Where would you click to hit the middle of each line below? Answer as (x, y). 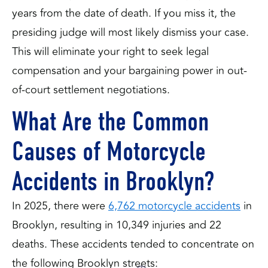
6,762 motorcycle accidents (174, 205)
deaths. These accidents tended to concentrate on (133, 244)
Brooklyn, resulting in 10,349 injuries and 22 (117, 225)
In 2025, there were (60, 205)
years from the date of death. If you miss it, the (124, 13)
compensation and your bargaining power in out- (130, 71)
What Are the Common (110, 121)
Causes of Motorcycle (109, 151)
